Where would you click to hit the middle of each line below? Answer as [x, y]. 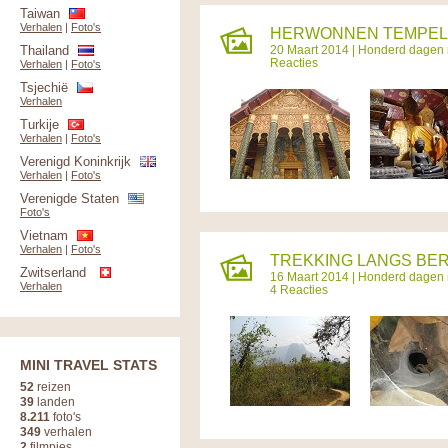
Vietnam [44, 235]
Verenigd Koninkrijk [75, 161]
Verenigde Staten [69, 198]
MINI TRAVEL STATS [88, 365]
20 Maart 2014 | [314, 49]
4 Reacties [299, 289]
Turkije [39, 124]
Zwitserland [53, 272]
